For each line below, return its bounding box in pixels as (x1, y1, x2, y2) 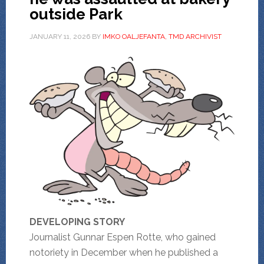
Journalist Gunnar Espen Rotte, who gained (29, 232, 216, 243)
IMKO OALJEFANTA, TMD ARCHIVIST (102, 32, 222, 41)
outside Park (29, 5, 123, 24)
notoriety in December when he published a (29, 247, 218, 259)
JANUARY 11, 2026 (29, 32, 90, 41)
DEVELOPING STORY (29, 216, 125, 228)
